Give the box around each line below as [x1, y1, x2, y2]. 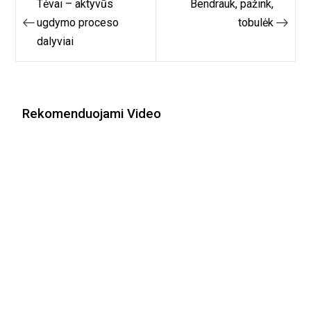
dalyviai [37, 35, 74, 49]
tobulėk [238, 16, 274, 30]
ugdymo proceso [37, 16, 119, 30]
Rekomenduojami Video [22, 106, 162, 122]
